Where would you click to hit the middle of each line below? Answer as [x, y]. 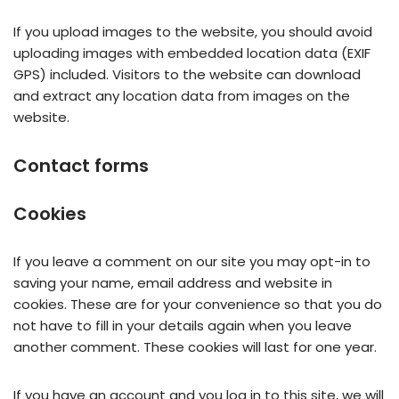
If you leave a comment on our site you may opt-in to [192, 262]
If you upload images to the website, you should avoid [193, 32]
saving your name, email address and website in [173, 283]
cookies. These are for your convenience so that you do [198, 305]
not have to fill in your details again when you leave [183, 326]
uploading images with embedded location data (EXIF [192, 53]
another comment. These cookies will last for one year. [195, 347]
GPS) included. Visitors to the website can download [187, 75]
